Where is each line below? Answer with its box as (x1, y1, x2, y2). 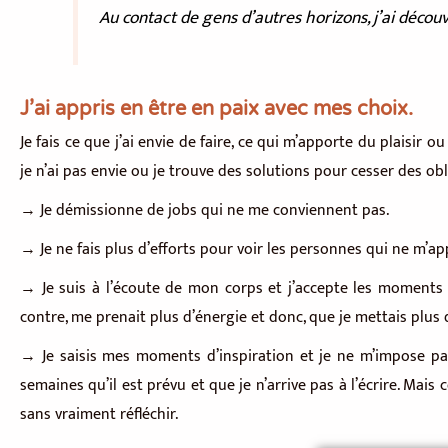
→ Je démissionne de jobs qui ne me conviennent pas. (20, 197, 389, 225)
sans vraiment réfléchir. (20, 401, 178, 429)
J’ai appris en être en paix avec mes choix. (20, 97, 413, 122)
